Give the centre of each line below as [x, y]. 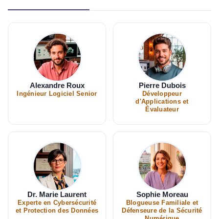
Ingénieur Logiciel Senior [57, 94]
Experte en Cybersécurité [57, 203]
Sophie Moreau [162, 194]
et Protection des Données [57, 211]
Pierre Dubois [162, 85]
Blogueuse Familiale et [162, 203]
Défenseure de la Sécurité [162, 211]
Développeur [162, 94]
